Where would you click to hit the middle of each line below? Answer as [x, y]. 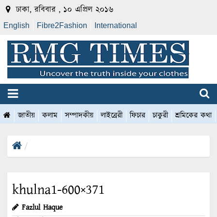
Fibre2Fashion [62, 25]
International [116, 25]
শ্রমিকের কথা [194, 116]
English [16, 25]
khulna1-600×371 [58, 190]
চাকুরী [160, 116]
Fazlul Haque [42, 208]
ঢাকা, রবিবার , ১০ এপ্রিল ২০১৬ [63, 10]
